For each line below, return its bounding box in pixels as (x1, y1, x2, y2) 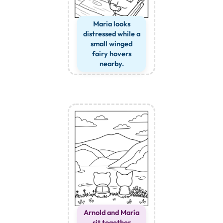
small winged (91, 39, 132, 49)
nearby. (99, 59, 124, 69)
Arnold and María (84, 208, 139, 217)
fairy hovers (92, 49, 131, 59)
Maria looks (93, 19, 130, 29)
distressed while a (83, 29, 140, 39)
